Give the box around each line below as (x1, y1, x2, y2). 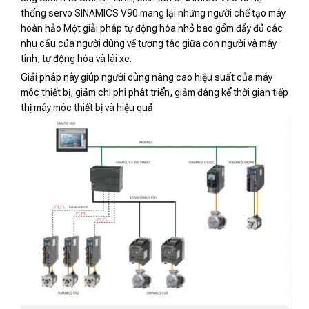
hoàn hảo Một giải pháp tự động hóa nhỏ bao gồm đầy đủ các (21, 22, 283, 34)
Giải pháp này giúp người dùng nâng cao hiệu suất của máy (21, 71, 272, 83)
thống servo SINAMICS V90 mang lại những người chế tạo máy (21, 7, 286, 19)
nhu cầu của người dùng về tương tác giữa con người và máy (21, 37, 277, 49)
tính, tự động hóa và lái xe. (21, 52, 132, 64)
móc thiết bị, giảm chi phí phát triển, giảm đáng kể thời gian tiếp (21, 86, 288, 98)
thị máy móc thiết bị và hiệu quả (21, 101, 153, 113)
